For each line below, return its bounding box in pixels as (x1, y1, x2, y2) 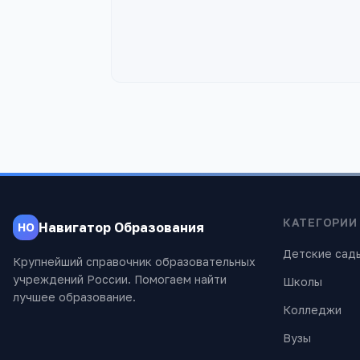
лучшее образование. (13, 290, 136, 304)
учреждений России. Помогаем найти (13, 272, 227, 286)
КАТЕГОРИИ (283, 215, 358, 229)
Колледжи (283, 303, 342, 317)
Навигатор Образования (39, 219, 204, 235)
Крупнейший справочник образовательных (13, 255, 256, 268)
